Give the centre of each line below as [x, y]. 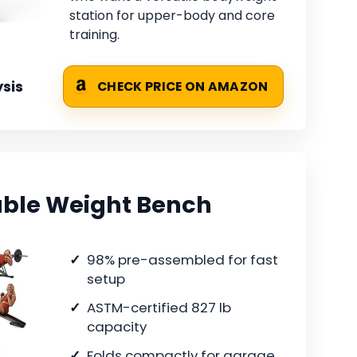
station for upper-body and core [172, 16]
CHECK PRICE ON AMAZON [183, 87]
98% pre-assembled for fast [182, 259]
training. [94, 35]
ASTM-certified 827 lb [159, 307]
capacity [117, 326]
